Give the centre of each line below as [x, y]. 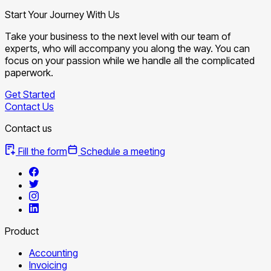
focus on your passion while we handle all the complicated [130, 60]
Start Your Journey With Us [62, 14]
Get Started [30, 94]
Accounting [54, 253]
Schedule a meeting [122, 151]
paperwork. [29, 72]
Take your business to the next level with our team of [118, 36]
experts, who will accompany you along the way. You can [127, 48]
